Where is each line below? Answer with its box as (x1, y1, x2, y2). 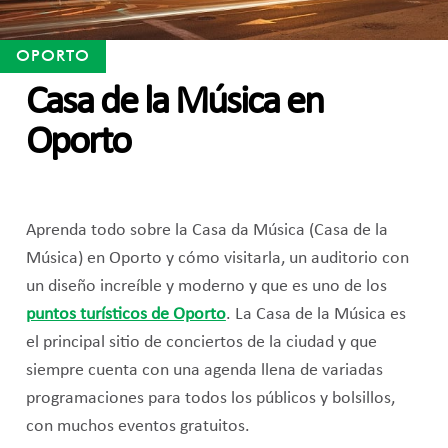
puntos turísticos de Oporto (25, 306, 226, 324)
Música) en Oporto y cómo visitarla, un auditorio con (25, 250, 409, 268)
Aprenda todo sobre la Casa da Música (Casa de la (25, 222, 388, 240)
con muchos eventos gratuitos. (25, 418, 250, 436)
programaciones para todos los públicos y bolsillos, (25, 390, 395, 408)
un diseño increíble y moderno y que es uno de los (25, 278, 387, 296)
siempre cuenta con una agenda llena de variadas (25, 362, 383, 380)
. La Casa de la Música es (225, 306, 406, 324)
